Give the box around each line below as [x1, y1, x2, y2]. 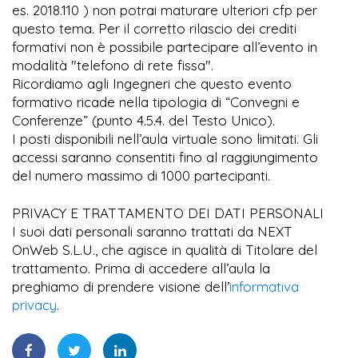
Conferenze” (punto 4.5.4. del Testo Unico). [12, 112, 275, 129]
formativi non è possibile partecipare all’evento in [12, 38, 317, 56]
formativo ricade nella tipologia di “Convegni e [12, 93, 300, 111]
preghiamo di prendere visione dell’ [12, 278, 229, 296]
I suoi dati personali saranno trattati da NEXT [12, 223, 292, 241]
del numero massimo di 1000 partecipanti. [12, 167, 270, 185]
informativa [229, 278, 299, 296]
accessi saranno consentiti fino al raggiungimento [12, 149, 318, 166]
